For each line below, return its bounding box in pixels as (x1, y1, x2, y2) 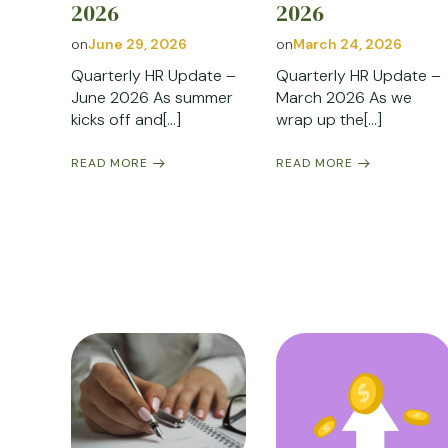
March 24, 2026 (293, 35, 403, 54)
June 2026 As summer (71, 87, 233, 109)
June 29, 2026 (88, 35, 187, 54)
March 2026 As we (276, 87, 413, 109)
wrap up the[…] (276, 109, 383, 131)
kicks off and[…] (71, 109, 181, 131)
